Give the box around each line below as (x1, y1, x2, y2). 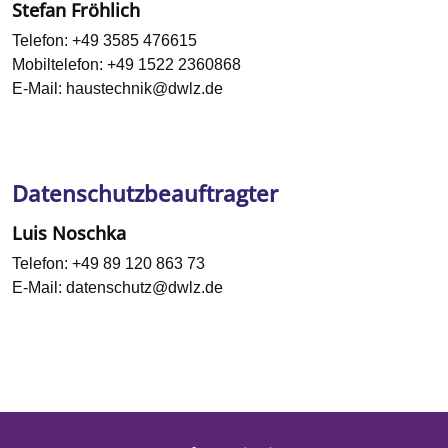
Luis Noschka (12, 221, 126, 246)
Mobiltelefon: (12, 56, 107, 74)
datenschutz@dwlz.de (66, 279, 223, 297)
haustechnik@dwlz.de (66, 80, 223, 98)
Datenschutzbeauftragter (12, 178, 278, 210)
